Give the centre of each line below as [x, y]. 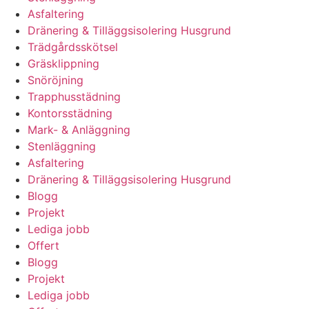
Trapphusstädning [74, 97]
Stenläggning [62, 147]
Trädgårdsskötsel [73, 47]
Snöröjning [56, 80]
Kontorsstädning [70, 113]
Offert [43, 246]
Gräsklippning [63, 64]
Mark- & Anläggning [79, 130]
